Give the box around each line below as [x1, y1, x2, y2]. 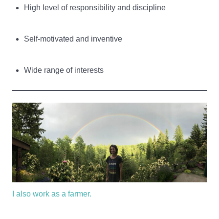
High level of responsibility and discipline [24, 3, 166, 12]
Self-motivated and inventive [24, 34, 122, 43]
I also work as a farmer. [12, 189, 91, 198]
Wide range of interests [24, 66, 104, 74]
